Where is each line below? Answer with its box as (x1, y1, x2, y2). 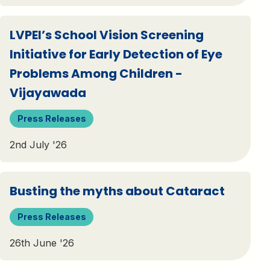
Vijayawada (10, 84, 86, 101)
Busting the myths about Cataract (10, 183, 225, 199)
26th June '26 (10, 237, 74, 250)
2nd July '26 (10, 139, 67, 151)
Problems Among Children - (10, 64, 183, 82)
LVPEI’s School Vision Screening (10, 26, 204, 43)
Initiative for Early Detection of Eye (10, 45, 222, 63)
